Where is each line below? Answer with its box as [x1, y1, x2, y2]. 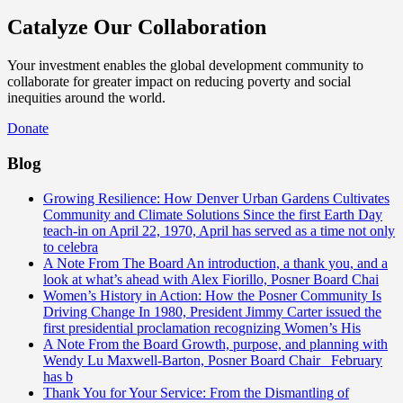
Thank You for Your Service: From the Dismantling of [43, 384, 349, 400]
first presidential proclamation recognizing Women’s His [43, 319, 361, 336]
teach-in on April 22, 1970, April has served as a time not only [43, 222, 395, 238]
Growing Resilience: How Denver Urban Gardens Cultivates [43, 190, 390, 206]
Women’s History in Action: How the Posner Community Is [43, 287, 381, 303]
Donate [7, 121, 49, 137]
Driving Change [43, 303, 139, 319]
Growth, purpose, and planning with [182, 336, 388, 352]
